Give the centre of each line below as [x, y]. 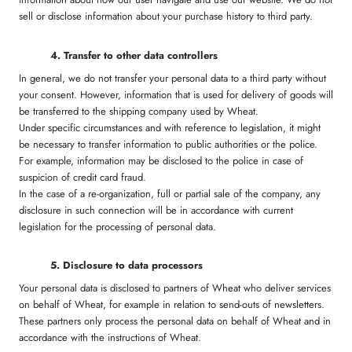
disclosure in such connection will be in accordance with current [156, 210]
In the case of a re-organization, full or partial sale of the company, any [170, 193]
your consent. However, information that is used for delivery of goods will [176, 94]
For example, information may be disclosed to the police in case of [161, 160]
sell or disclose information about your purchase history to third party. [166, 16]
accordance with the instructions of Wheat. [110, 338]
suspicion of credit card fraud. [82, 177]
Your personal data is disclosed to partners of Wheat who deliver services [175, 288]
